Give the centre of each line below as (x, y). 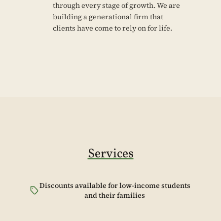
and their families (115, 196)
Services (110, 154)
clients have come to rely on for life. (112, 28)
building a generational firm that (108, 17)
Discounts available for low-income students (115, 186)
